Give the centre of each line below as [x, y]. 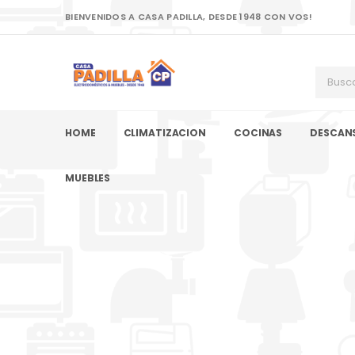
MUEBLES [88, 177]
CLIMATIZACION [164, 132]
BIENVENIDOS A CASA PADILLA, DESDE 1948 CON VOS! [189, 17]
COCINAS [258, 132]
